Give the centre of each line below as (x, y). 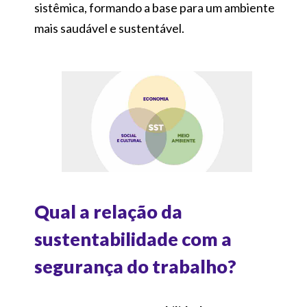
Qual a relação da (108, 211)
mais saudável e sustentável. (109, 28)
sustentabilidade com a (133, 238)
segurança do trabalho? (135, 266)
